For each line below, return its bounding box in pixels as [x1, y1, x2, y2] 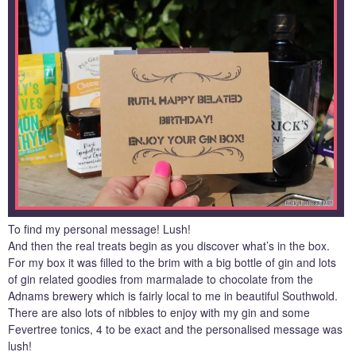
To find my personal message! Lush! [8, 220, 191, 237]
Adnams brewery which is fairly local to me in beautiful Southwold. [8, 287, 338, 304]
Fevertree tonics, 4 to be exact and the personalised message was [8, 320, 342, 337]
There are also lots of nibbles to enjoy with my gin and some [8, 304, 310, 320]
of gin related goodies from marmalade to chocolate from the [8, 270, 313, 287]
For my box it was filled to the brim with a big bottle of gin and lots [8, 253, 336, 270]
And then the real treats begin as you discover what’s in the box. [8, 237, 330, 253]
